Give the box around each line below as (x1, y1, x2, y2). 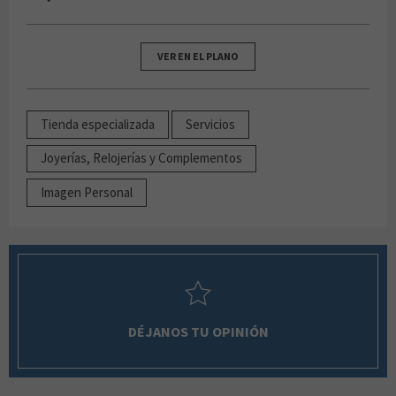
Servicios (186, 115, 235, 133)
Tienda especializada (41, 115, 155, 133)
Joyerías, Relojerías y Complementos (41, 149, 242, 167)
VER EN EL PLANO (157, 49, 239, 63)
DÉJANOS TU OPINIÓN (127, 323, 269, 341)
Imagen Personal (41, 183, 133, 201)
